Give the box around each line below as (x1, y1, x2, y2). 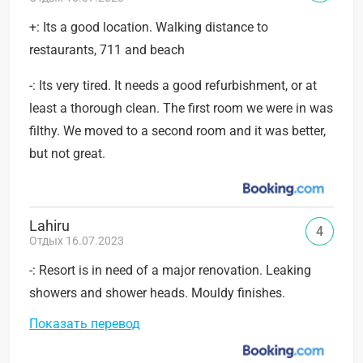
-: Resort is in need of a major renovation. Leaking (29, 263, 311, 279)
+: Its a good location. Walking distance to (29, 19, 268, 36)
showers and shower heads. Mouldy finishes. (29, 285, 285, 301)
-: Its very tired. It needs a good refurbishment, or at (29, 78, 317, 94)
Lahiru (29, 217, 70, 235)
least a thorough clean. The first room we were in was (29, 100, 333, 117)
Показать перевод (29, 316, 140, 332)
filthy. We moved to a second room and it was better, (29, 123, 326, 139)
